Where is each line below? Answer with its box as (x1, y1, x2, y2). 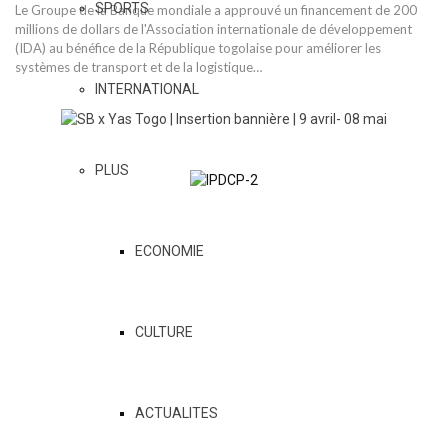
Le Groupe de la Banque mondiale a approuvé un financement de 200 (15, 2, 417, 19)
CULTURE (135, 323, 193, 340)
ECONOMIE (135, 242, 204, 259)
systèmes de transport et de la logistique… (15, 59, 262, 76)
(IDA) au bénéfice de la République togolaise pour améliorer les (15, 40, 381, 57)
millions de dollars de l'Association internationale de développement (15, 21, 412, 38)
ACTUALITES (135, 404, 218, 421)
